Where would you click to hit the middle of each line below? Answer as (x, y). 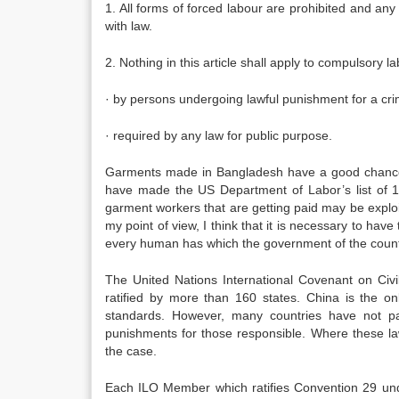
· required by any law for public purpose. (219, 135)
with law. (129, 26)
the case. (131, 351)
